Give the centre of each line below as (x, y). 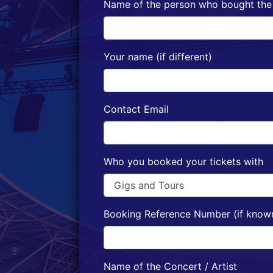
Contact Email (136, 109)
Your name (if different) (158, 57)
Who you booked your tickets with (183, 161)
